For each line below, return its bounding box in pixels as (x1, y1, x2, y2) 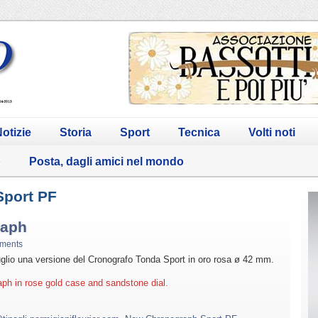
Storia (60, 126, 92, 138)
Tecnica (178, 126, 220, 138)
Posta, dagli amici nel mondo (29, 155, 184, 168)
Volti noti (248, 126, 295, 138)
